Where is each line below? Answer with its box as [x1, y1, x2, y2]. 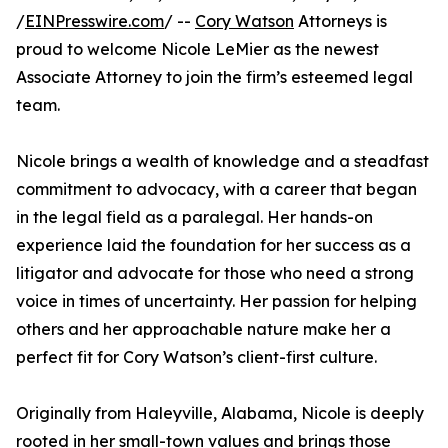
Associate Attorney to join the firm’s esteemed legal [16, 67, 413, 88]
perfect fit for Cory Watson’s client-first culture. [16, 347, 377, 368]
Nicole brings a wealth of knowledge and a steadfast [16, 151, 429, 172]
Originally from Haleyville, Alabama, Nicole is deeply [16, 403, 424, 424]
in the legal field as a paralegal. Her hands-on [16, 207, 373, 228]
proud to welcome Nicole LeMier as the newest [16, 39, 379, 60]
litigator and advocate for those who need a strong [16, 263, 414, 284]
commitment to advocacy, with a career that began [16, 179, 417, 200]
